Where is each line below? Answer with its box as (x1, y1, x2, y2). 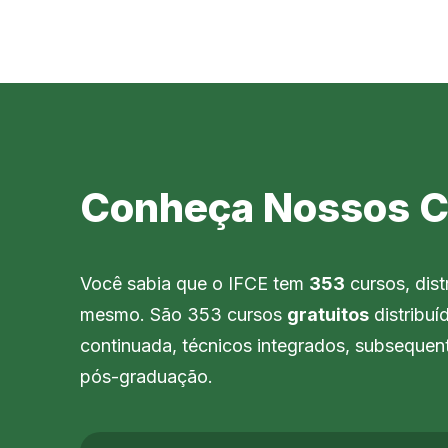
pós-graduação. (80, 365, 213, 387)
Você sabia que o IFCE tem (80, 272, 309, 294)
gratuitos (287, 303, 369, 325)
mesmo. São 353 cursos (80, 303, 287, 325)
